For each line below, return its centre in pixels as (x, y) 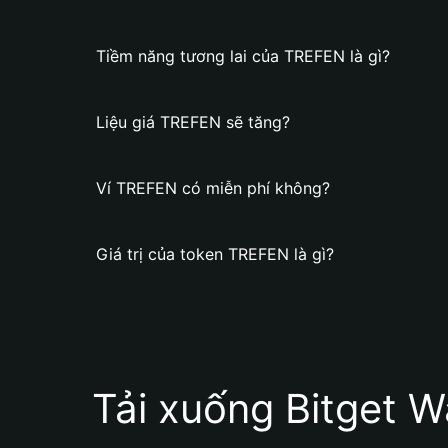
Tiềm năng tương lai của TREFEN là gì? (243, 56)
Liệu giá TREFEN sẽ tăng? (193, 122)
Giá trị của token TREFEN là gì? (215, 254)
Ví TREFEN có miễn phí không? (213, 188)
